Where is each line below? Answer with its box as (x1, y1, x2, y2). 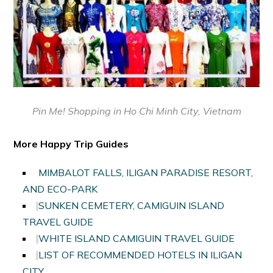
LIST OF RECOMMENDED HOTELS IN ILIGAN (38, 248, 243, 261)
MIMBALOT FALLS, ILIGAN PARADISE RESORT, (38, 166, 253, 179)
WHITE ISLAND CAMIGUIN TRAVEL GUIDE (38, 232, 235, 244)
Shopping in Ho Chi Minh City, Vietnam (67, 104, 241, 117)
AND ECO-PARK (23, 182, 98, 195)
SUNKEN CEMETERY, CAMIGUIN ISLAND (38, 199, 225, 211)
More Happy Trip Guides (13, 137, 129, 150)
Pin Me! (32, 104, 68, 117)
